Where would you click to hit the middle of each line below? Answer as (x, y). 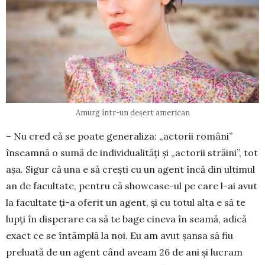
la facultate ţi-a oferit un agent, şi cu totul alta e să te (126, 202)
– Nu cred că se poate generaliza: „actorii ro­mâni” (119, 136)
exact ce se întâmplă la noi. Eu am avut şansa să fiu (119, 235)
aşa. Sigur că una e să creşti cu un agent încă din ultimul (130, 169)
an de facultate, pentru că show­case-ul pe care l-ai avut (132, 185)
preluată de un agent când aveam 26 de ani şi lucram (124, 252)
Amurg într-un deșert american (132, 112)
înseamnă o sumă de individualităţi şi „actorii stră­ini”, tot (132, 152)
